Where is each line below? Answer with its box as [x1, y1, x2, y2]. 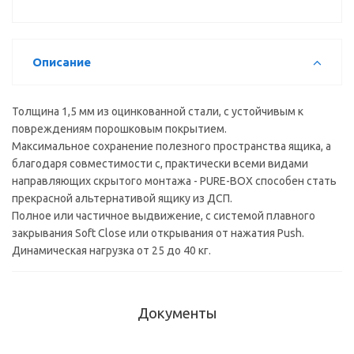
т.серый [110, 2, 146, 12]
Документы [137, 305, 217, 322]
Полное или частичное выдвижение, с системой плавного [12, 209, 315, 222]
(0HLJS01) [35, 49, 79, 59]
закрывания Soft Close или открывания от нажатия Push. [12, 227, 304, 239]
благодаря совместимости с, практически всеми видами [12, 157, 308, 170]
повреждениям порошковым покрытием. [12, 122, 227, 135]
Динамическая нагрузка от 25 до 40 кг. [12, 244, 211, 257]
